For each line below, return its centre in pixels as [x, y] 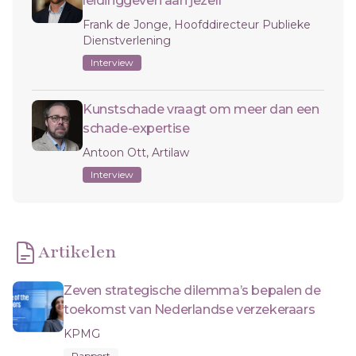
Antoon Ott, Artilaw [136, 152]
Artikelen [77, 252]
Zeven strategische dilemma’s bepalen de [192, 290]
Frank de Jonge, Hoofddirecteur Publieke [197, 24]
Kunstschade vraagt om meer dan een [201, 109]
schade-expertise [136, 128]
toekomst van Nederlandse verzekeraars [190, 309]
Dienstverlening [127, 40]
